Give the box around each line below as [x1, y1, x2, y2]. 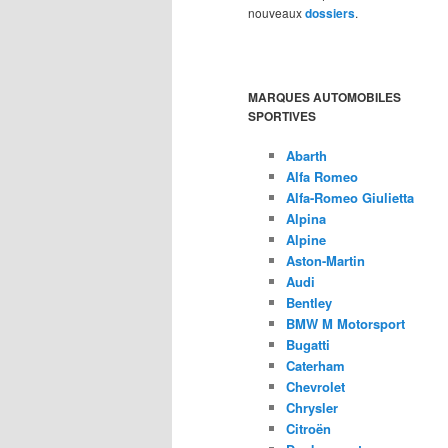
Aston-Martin [285, 251, 365, 271]
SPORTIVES [248, 106, 316, 125]
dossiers [305, 4, 355, 23]
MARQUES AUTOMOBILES [248, 87, 401, 106]
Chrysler [285, 398, 338, 418]
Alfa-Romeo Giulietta [285, 188, 414, 208]
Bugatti [285, 335, 330, 355]
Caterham [285, 356, 345, 376]
